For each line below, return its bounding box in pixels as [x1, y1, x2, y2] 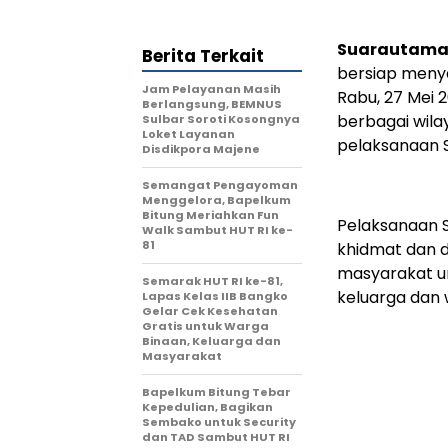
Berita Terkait [142, 43, 264, 68]
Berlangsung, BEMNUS [142, 95, 282, 112]
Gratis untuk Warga [142, 317, 269, 334]
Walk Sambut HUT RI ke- [142, 221, 293, 238]
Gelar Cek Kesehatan [142, 302, 278, 319]
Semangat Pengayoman [142, 176, 298, 193]
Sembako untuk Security [142, 413, 296, 430]
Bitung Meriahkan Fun [142, 206, 279, 223]
